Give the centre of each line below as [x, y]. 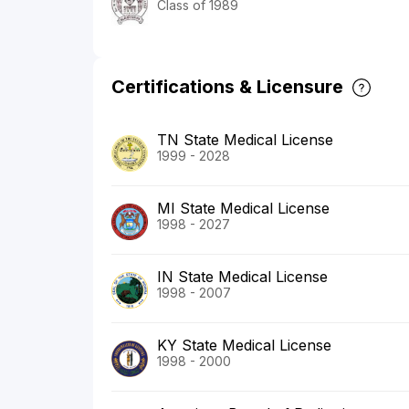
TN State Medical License [245, 140]
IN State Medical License [242, 277]
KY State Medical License [244, 346]
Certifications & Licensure [227, 87]
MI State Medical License [243, 209]
